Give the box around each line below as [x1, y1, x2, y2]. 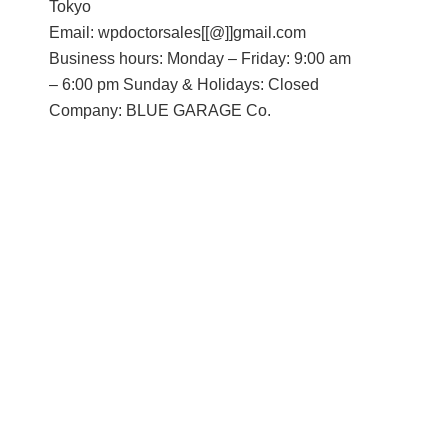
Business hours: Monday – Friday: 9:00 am [48, 49, 351, 68]
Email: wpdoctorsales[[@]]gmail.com [48, 23, 306, 42]
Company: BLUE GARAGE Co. [48, 101, 271, 120]
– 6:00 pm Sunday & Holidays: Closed [48, 75, 319, 94]
